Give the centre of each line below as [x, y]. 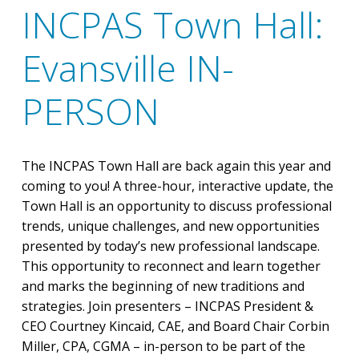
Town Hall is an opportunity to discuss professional [176, 206]
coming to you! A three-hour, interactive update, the [177, 186]
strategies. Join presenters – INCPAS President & [167, 306]
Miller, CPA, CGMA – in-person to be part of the [163, 346]
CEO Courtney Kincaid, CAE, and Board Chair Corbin [175, 326]
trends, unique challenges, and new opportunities [170, 226]
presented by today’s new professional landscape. [170, 246]
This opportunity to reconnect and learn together [171, 266]
